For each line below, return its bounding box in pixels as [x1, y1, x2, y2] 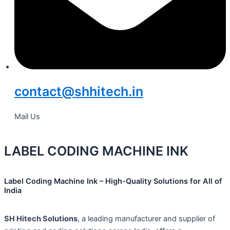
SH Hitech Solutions [4, 214, 78, 223]
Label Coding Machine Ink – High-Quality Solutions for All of [4, 176, 222, 186]
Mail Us [14, 112, 40, 122]
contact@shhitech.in [14, 84, 143, 100]
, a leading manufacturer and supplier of [78, 214, 215, 223]
